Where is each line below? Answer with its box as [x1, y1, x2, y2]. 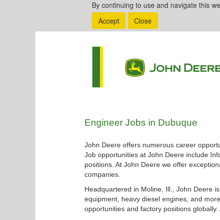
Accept [98, 16, 119, 26]
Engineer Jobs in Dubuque [84, 117, 197, 128]
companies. [84, 170, 120, 178]
